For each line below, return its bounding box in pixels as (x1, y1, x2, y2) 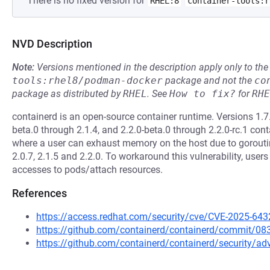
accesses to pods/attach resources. (12, 164, 163, 175)
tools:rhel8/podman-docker (12, 75, 163, 86)
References (12, 187, 67, 199)
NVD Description (12, 37, 92, 50)
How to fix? (169, 88, 236, 99)
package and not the (163, 75, 254, 86)
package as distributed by (12, 88, 123, 99)
